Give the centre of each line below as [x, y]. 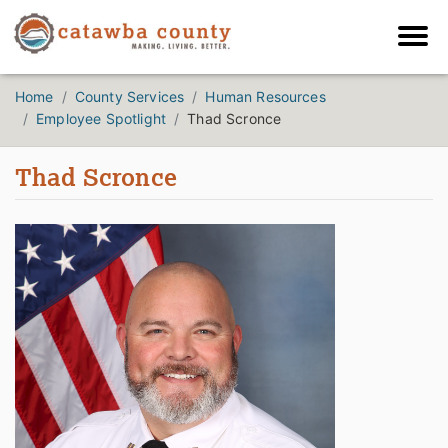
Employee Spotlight [101, 119]
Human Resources [265, 97]
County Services [129, 97]
